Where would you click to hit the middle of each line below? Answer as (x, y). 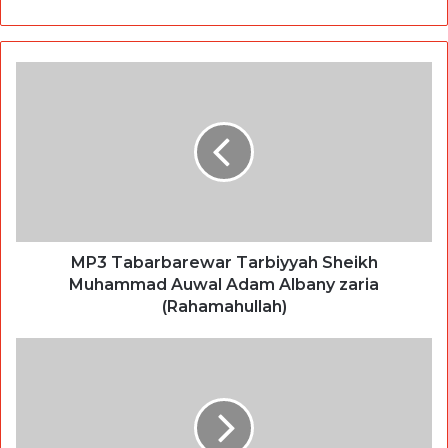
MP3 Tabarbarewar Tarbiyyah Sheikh (224, 263)
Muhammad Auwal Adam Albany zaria (224, 285)
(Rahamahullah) (224, 307)
